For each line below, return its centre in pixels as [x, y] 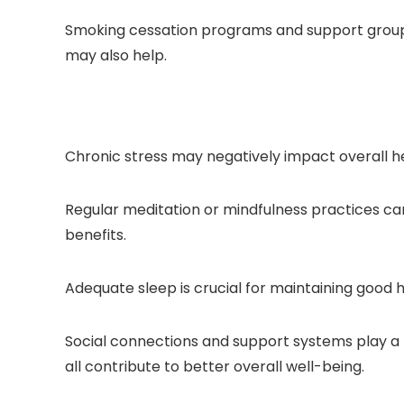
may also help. [116, 56]
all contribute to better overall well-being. [215, 367]
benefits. [96, 235]
